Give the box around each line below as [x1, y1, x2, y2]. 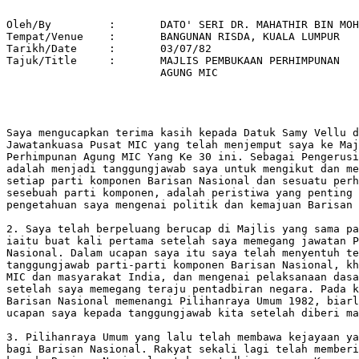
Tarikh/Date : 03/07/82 [6, 42, 83, 54]
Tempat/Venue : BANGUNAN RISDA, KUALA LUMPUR [6, 30, 90, 42]
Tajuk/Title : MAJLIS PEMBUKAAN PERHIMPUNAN [6, 54, 90, 67]
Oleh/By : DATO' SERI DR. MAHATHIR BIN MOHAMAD [6, 18, 51, 30]
